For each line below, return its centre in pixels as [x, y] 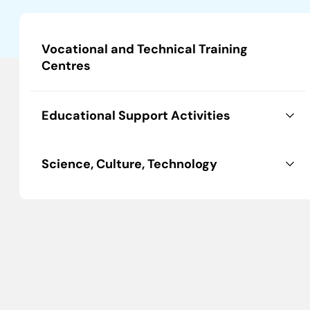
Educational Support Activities [136, 116]
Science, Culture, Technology [129, 164]
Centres [66, 66]
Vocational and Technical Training [145, 49]
